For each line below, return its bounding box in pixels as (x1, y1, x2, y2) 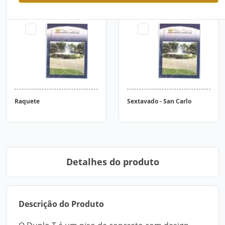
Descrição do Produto (19, 198, 104, 209)
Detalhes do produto (66, 156, 159, 168)
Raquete (15, 97, 40, 105)
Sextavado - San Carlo (127, 97, 191, 105)
